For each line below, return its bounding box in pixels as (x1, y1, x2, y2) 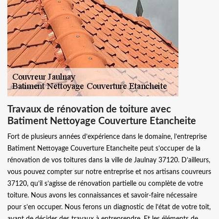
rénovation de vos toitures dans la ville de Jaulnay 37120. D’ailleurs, (7, 156, 210, 164)
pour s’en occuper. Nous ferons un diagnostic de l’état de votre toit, (7, 203, 211, 211)
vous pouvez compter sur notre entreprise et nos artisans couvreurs (7, 168, 211, 175)
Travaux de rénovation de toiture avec (7, 104, 171, 114)
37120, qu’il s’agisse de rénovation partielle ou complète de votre (7, 180, 203, 187)
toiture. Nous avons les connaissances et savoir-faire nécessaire (7, 192, 197, 199)
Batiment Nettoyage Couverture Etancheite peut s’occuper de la (7, 145, 200, 152)
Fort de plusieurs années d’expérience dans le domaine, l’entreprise (7, 133, 207, 140)
